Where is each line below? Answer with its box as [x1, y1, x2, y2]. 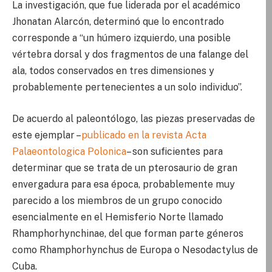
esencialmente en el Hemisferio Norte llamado [12, 211, 223, 223]
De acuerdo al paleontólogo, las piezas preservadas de [12, 112, 255, 124]
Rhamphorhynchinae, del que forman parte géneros [12, 227, 243, 239]
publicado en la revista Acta [81, 129, 206, 141]
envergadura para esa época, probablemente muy [12, 178, 235, 190]
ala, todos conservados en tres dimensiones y [12, 65, 214, 77]
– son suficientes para [126, 145, 223, 157]
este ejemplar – [12, 129, 81, 141]
